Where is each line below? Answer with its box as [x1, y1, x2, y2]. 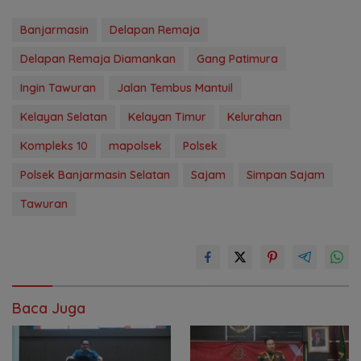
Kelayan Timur [128, 110, 206, 125]
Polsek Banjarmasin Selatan [20, 168, 170, 183]
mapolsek [109, 139, 162, 154]
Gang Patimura [197, 52, 278, 67]
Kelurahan [227, 110, 282, 125]
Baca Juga [12, 299, 85, 318]
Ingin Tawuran [20, 81, 96, 96]
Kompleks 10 [20, 139, 88, 154]
